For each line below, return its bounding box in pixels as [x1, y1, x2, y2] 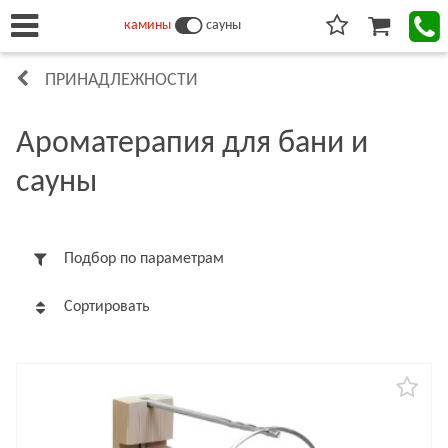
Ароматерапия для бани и [16, 128, 368, 160]
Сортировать [64, 299, 150, 315]
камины [123, 18, 171, 33]
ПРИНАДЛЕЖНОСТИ [45, 71, 198, 90]
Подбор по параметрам [64, 251, 224, 267]
